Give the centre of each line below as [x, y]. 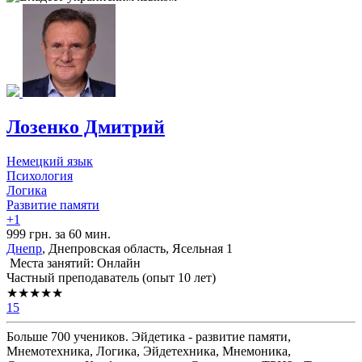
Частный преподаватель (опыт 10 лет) [111, 277]
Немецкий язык [50, 161]
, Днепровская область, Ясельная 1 [137, 248]
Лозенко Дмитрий [86, 126]
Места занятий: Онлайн [74, 263]
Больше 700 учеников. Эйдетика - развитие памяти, [149, 336]
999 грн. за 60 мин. [59, 234]
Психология [40, 175]
